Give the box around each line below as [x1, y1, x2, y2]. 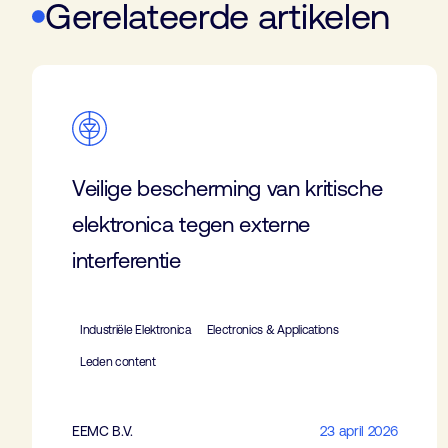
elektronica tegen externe [72, 211, 310, 237]
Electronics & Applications [206, 322, 339, 337]
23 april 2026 [320, 422, 398, 439]
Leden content [80, 354, 156, 369]
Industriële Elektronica [80, 322, 191, 337]
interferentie [72, 247, 181, 273]
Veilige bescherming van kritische [72, 175, 383, 201]
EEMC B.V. [72, 422, 134, 439]
